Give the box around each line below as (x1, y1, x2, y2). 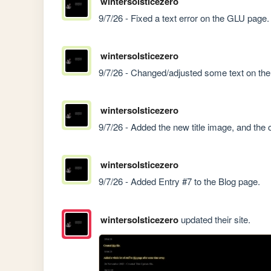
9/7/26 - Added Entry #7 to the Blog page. (99, 175, 261, 188)
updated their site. (178, 212, 250, 226)
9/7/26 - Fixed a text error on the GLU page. (99, 11, 270, 24)
